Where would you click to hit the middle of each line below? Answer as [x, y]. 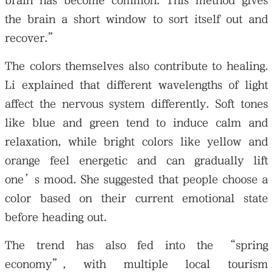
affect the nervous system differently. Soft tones [136, 104]
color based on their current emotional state [136, 198]
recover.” [32, 38]
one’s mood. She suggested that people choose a [136, 179]
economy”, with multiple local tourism [136, 264]
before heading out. [56, 217]
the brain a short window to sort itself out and [136, 19]
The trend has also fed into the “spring [136, 245]
